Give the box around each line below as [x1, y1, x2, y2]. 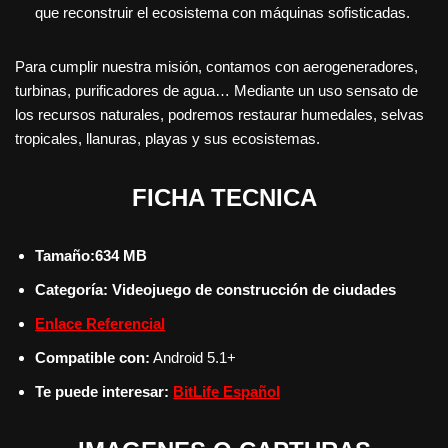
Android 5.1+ [150, 348, 236, 366]
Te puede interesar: [35, 382, 173, 400]
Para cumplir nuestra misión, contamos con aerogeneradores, [15, 57, 418, 75]
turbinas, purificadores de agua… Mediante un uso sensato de [15, 81, 418, 99]
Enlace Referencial [35, 314, 165, 332]
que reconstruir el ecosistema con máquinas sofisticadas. [35, 3, 410, 21]
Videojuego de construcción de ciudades [112, 280, 396, 298]
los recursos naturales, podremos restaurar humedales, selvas [15, 105, 424, 123]
